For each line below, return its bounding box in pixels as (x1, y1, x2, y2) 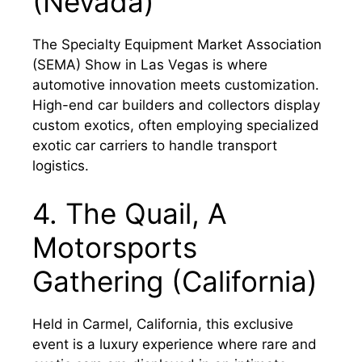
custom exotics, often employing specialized (32, 116, 319, 133)
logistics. (32, 157, 89, 174)
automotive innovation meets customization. (32, 76, 319, 93)
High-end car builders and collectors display (32, 96, 320, 113)
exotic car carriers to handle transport (32, 137, 277, 154)
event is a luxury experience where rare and (32, 336, 317, 353)
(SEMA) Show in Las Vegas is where (32, 56, 267, 73)
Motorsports (32, 230, 197, 265)
